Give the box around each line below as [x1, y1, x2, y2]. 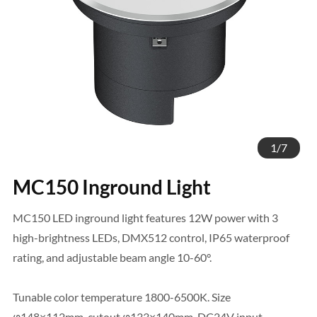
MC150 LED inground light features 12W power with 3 [12, 210, 278, 224]
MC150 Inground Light [12, 174, 211, 199]
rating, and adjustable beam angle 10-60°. [12, 250, 212, 264]
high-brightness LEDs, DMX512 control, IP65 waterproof [12, 230, 289, 244]
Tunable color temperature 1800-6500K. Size [12, 289, 231, 304]
